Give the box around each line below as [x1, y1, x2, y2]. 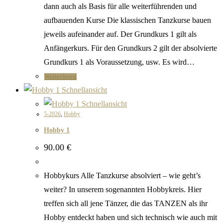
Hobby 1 [44, 126, 70, 134]
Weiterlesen [44, 73, 77, 81]
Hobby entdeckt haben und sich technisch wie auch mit [44, 213, 217, 222]
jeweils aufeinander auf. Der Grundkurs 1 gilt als [44, 30, 197, 39]
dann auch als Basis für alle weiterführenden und [44, 2, 197, 11]
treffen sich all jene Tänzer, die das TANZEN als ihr [44, 199, 208, 208]
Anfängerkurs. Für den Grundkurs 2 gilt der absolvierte [44, 44, 217, 53]
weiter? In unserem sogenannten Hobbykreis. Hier [44, 185, 202, 194]
